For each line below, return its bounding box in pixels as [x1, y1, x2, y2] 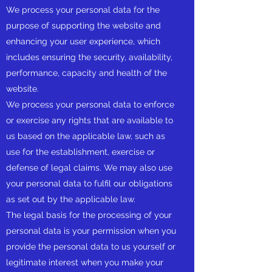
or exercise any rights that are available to [6, 115, 173, 125]
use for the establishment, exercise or [6, 147, 155, 157]
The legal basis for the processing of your [6, 210, 172, 220]
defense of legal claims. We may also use [6, 163, 172, 172]
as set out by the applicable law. [6, 194, 140, 204]
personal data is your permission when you [6, 226, 176, 236]
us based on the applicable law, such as [6, 131, 165, 141]
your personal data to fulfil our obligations [6, 178, 172, 188]
